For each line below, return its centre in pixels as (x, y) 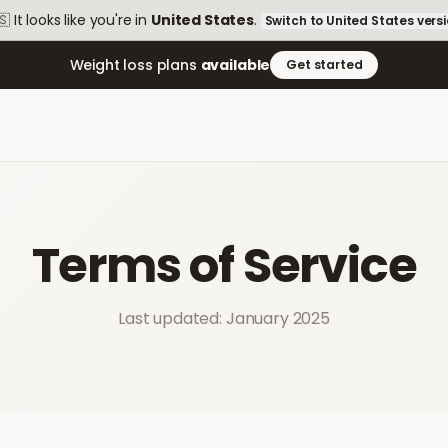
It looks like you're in (80, 20)
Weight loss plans (135, 65)
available (235, 65)
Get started (324, 64)
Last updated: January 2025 (224, 318)
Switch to (295, 20)
